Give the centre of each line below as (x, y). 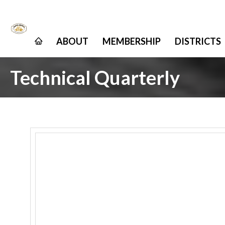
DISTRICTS (198, 41)
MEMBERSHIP (132, 41)
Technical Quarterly (95, 77)
